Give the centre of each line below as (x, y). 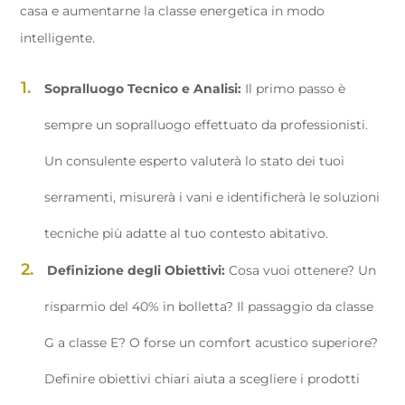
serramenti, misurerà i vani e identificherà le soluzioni (212, 197)
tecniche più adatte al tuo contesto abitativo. (186, 233)
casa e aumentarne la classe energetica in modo (173, 11)
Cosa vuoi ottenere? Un (300, 270)
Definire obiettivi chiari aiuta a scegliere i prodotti (202, 379)
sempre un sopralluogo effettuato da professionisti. (206, 125)
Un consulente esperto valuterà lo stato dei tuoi (194, 161)
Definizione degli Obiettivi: (136, 270)
